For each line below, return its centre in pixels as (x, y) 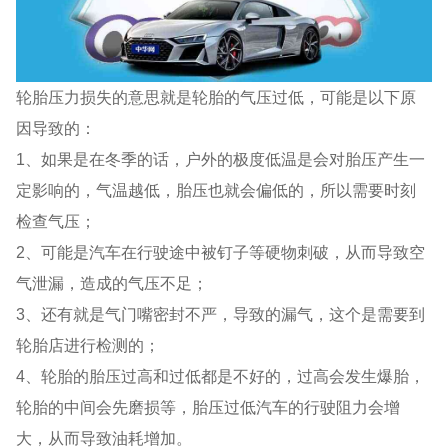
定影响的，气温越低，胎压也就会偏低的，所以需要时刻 (216, 189)
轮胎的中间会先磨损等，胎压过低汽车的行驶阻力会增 (208, 406)
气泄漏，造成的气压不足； (112, 282)
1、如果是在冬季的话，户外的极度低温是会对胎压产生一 (221, 158)
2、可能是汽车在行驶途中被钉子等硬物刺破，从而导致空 (221, 251)
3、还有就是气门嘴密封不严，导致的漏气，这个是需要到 (221, 313)
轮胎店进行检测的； (88, 344)
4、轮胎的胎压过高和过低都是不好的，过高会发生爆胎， (221, 375)
